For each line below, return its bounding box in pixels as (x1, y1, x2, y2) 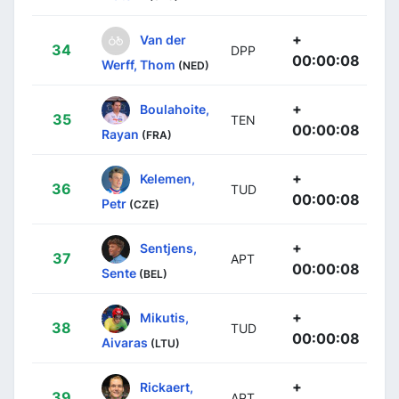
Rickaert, (140, 379, 193, 395)
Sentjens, (140, 240, 197, 256)
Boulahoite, (140, 101, 209, 117)
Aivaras (102, 334, 148, 350)
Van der (140, 31, 186, 47)
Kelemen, (140, 170, 195, 186)
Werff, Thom (102, 56, 175, 72)
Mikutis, (140, 309, 189, 325)
